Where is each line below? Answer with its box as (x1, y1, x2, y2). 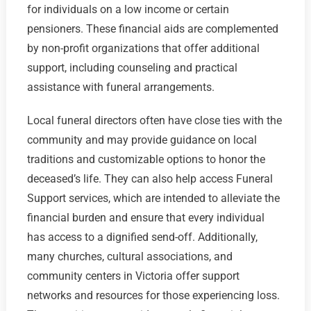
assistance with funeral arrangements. (26, 81, 215, 94)
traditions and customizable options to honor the (26, 153, 265, 167)
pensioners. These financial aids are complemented (26, 22, 278, 36)
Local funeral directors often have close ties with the (26, 114, 282, 128)
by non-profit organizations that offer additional (26, 42, 260, 56)
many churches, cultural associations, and (26, 250, 233, 264)
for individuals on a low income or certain (26, 3, 229, 17)
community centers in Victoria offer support (26, 269, 239, 283)
